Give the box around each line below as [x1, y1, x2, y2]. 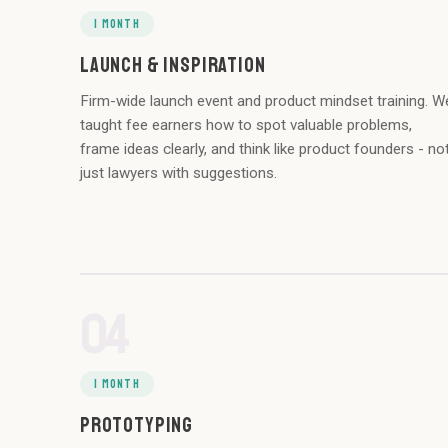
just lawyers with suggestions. [80, 164, 277, 183]
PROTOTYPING [80, 412, 194, 439]
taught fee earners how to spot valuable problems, [80, 116, 412, 135]
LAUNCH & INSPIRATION [80, 52, 266, 79]
